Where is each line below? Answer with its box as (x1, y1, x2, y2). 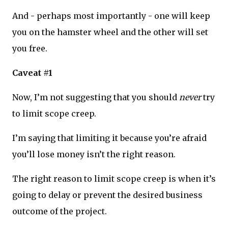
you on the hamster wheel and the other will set (12, 27, 208, 38)
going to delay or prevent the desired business (12, 190, 203, 201)
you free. (12, 43, 47, 54)
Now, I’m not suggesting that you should (12, 92, 179, 103)
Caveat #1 (12, 68, 52, 78)
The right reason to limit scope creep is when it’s (12, 174, 216, 184)
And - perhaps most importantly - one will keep (12, 11, 210, 21)
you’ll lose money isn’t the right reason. (12, 149, 176, 160)
